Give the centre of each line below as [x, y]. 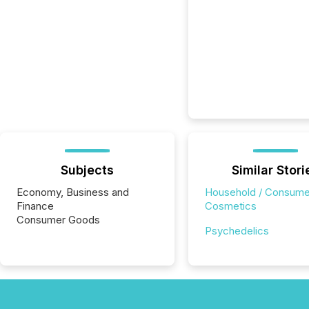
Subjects [87, 170]
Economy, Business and [73, 192]
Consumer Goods [58, 220]
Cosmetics [230, 206]
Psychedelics [237, 231]
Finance [35, 206]
